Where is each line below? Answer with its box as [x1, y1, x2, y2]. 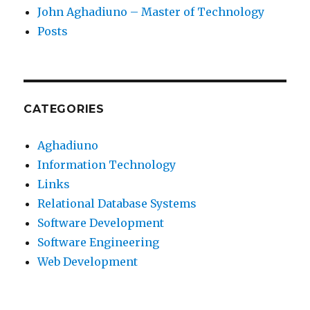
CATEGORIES [24, 102, 104, 116]
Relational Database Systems [37, 197, 197, 211]
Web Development [37, 255, 138, 269]
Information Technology [37, 158, 176, 172]
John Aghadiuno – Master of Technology [37, 5, 265, 19]
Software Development [37, 216, 165, 230]
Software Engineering [37, 235, 160, 250]
